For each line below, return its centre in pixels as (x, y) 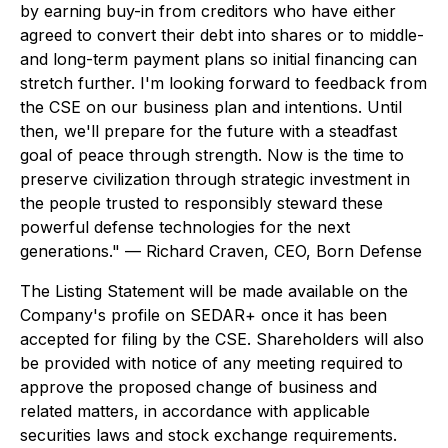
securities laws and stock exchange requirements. (208, 435)
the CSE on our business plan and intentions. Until (211, 107)
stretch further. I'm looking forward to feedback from (223, 83)
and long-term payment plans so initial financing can (218, 59)
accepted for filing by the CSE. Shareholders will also (222, 339)
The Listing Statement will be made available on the (214, 291)
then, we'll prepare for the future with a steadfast (208, 131)
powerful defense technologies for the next (185, 227)
